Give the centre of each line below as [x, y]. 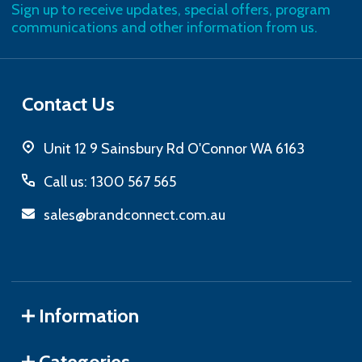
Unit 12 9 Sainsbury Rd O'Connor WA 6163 [174, 148]
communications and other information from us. [164, 27]
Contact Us [68, 103]
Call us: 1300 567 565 [110, 181]
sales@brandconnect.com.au [135, 215]
